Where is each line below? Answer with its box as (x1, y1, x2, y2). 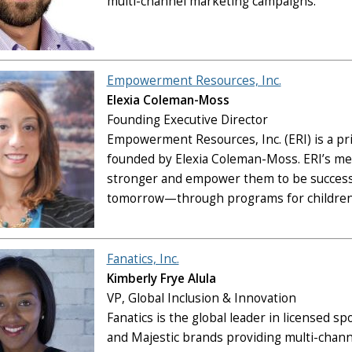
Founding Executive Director (106, 112, 268, 129)
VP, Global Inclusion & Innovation (106, 290, 296, 307)
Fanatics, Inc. (106, 251, 179, 268)
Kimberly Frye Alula (106, 270, 216, 288)
